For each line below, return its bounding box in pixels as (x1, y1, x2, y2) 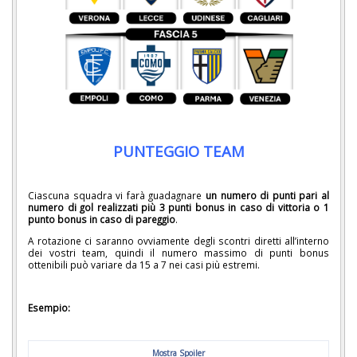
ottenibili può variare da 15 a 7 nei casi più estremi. (28, 258, 260, 272)
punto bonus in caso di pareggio (28, 213, 175, 226)
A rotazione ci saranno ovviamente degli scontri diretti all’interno (28, 234, 329, 248)
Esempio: (28, 300, 70, 314)
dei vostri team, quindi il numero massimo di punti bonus (28, 246, 329, 260)
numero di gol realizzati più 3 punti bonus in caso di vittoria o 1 (28, 201, 329, 214)
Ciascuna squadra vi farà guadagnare (28, 189, 206, 202)
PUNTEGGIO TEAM (112, 140, 245, 161)
